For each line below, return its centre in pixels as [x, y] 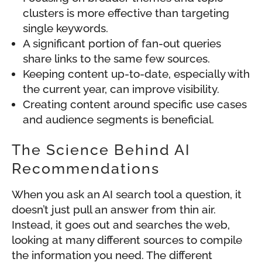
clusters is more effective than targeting [126, 13]
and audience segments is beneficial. [118, 120]
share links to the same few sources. [116, 59]
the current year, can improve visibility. [121, 89]
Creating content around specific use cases [135, 104]
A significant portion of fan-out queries [122, 44]
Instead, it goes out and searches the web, [121, 225]
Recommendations [86, 169]
